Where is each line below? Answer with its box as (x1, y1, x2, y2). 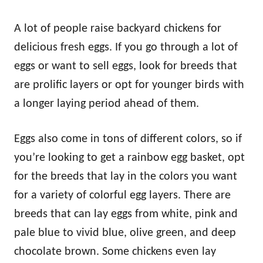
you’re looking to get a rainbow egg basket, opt (14, 152, 245, 164)
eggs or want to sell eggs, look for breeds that (14, 60, 237, 73)
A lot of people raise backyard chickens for (14, 23, 221, 35)
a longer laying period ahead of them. (14, 98, 199, 110)
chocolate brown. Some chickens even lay (14, 246, 216, 258)
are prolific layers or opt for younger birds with (14, 79, 244, 92)
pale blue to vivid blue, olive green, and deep (14, 227, 236, 240)
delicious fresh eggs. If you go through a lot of (14, 42, 238, 54)
